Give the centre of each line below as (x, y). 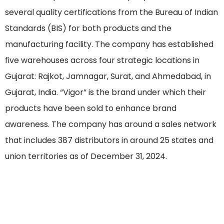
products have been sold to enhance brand (91, 108)
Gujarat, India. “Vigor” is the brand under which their (105, 92)
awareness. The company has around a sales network (111, 124)
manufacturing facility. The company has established (109, 44)
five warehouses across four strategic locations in (102, 60)
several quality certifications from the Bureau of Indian (111, 12)
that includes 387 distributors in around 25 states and (109, 140)
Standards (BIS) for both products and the (88, 28)
